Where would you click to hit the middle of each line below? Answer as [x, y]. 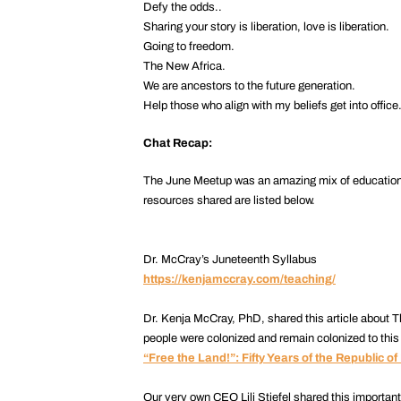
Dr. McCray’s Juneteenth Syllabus [230, 259]
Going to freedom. [189, 46]
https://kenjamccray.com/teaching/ [239, 279]
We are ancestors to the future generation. [249, 85]
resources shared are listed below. [229, 200]
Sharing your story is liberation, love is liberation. [266, 26]
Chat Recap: [178, 143]
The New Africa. [184, 66]
